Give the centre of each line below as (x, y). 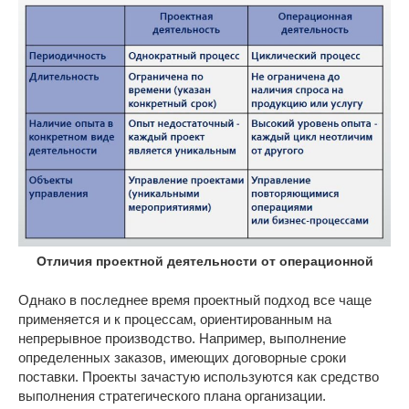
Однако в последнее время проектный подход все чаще (195, 300)
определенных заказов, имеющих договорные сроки (182, 358)
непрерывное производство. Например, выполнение (182, 339)
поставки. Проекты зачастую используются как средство (199, 377)
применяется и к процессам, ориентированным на (175, 320)
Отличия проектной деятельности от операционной (204, 261)
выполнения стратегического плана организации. (172, 396)
